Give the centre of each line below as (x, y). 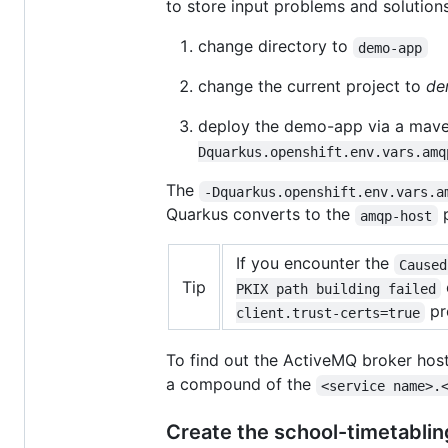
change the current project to (312, 86)
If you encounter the (315, 263)
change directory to (275, 46)
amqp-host (396, 215)
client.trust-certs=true (328, 312)
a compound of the (241, 384)
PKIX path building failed (336, 288)
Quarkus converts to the (260, 214)
